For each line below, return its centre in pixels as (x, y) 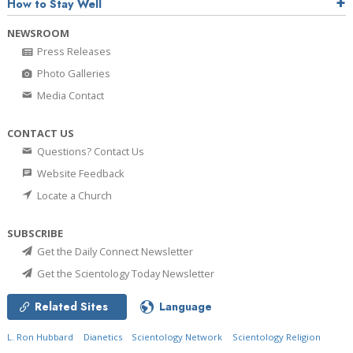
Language (186, 306)
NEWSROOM (38, 33)
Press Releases (73, 51)
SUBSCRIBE (35, 233)
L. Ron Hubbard (40, 336)
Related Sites (71, 306)
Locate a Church (73, 195)
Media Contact (69, 95)
